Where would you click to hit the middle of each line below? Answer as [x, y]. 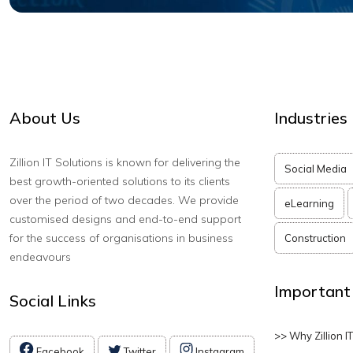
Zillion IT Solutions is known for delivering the [125, 162]
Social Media [316, 169]
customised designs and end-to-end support [125, 219]
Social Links [53, 301]
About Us [45, 118]
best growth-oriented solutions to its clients [120, 181]
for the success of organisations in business [121, 238]
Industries [311, 118]
